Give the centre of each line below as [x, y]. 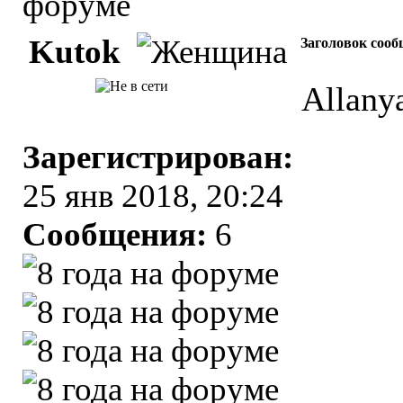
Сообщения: [115, 234]
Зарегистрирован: [158, 157]
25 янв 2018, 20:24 [153, 196]
